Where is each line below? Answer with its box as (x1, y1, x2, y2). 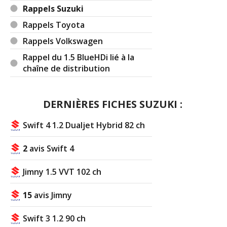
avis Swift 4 (27, 142, 74, 154)
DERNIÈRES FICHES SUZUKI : (43, 97, 183, 111)
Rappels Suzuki (23, 3, 84, 14)
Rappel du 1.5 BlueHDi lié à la (23, 51, 135, 63)
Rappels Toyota (23, 19, 85, 30)
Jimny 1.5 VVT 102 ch (23, 166, 102, 177)
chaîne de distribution (23, 62, 110, 75)
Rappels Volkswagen (23, 35, 103, 47)
